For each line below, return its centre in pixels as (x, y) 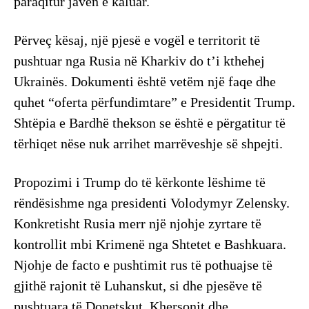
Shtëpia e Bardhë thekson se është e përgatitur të (150, 123)
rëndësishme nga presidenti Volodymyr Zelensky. (152, 203)
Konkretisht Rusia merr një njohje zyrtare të (138, 224)
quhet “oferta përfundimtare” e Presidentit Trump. (154, 102)
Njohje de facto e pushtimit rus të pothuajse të (143, 265)
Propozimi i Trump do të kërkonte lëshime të (140, 182)
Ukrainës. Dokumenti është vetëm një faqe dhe (145, 82)
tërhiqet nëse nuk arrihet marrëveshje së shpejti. (148, 144)
